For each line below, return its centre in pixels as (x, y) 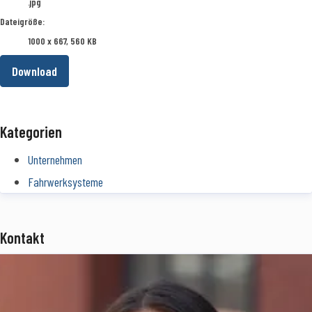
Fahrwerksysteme (65, 182)
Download (34, 71)
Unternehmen (55, 160)
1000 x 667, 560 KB (62, 41)
